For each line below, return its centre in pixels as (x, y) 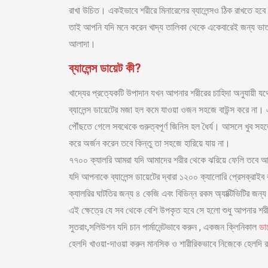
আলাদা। (82, 44)
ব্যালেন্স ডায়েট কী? (105, 68)
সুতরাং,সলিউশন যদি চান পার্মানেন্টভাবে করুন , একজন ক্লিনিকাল (164, 227)
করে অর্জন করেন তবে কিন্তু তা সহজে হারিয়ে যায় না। (150, 144)
